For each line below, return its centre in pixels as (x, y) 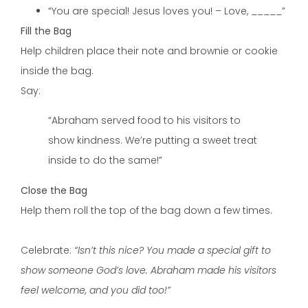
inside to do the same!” (105, 161)
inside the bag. (57, 70)
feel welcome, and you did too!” (96, 290)
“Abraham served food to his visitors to (144, 121)
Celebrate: (47, 250)
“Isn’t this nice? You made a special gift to (173, 250)
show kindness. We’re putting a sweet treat (153, 141)
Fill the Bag (46, 31)
